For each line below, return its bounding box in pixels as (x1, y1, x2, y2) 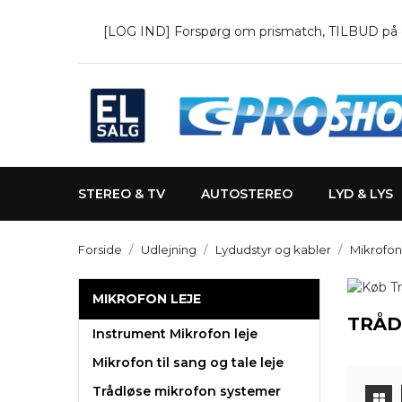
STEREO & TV (78, 186, 165, 202)
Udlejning (141, 242, 197, 257)
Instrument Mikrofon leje (92, 326, 258, 342)
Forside (78, 242, 122, 257)
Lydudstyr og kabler (215, 242, 331, 257)
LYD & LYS (328, 186, 393, 202)
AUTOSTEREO (201, 186, 293, 202)
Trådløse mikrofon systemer (92, 383, 281, 399)
